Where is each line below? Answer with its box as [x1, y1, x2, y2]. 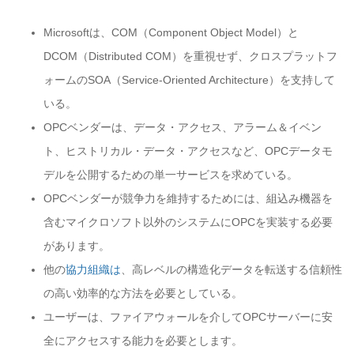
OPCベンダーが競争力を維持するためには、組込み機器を [43, 192, 333, 205]
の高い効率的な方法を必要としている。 [43, 287, 243, 299]
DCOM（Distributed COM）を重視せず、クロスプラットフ [43, 50, 337, 62]
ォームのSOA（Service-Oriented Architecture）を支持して [43, 73, 335, 86]
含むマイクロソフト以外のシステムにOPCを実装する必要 [43, 216, 333, 228]
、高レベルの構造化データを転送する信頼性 [121, 263, 342, 276]
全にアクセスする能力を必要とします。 [43, 334, 243, 347]
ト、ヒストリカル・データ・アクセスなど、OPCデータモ [43, 145, 333, 157]
